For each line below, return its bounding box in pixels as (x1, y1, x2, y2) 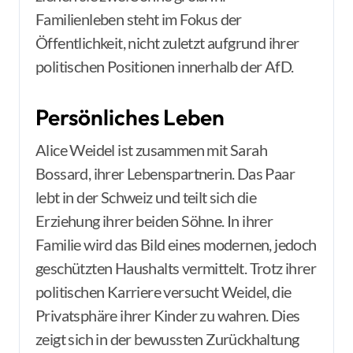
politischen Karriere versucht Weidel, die (35, 282, 292, 301)
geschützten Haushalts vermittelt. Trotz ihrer (35, 258, 316, 277)
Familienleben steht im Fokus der (35, 9, 242, 28)
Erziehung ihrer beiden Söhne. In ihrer (35, 211, 273, 230)
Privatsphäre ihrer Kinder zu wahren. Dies (35, 306, 300, 325)
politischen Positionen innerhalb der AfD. (35, 57, 294, 76)
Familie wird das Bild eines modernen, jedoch (35, 235, 317, 254)
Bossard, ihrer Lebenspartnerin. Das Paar (35, 164, 295, 183)
